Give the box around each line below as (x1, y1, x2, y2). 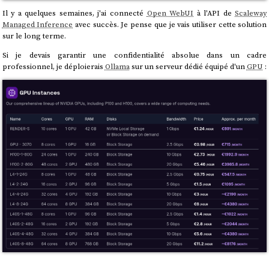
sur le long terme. (2, 31, 66, 41)
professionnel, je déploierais (2, 61, 105, 71)
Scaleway (235, 8, 267, 19)
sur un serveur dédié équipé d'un (129, 61, 247, 71)
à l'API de (193, 8, 235, 19)
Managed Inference (2, 19, 73, 30)
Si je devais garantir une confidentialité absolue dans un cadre (2, 49, 267, 60)
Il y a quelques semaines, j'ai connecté (2, 8, 147, 19)
